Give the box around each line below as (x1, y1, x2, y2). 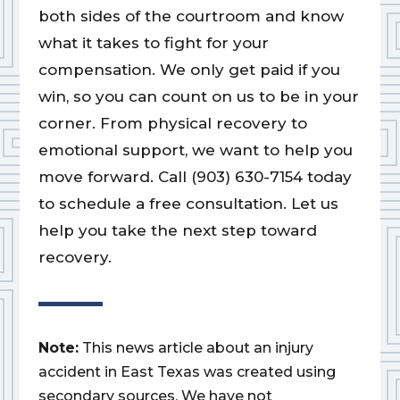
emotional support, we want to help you (37, 141, 353, 160)
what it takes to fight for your (37, 34, 269, 53)
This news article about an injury (81, 339, 313, 357)
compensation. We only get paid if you (37, 61, 340, 79)
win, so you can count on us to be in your (37, 87, 359, 106)
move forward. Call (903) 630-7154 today (37, 168, 352, 187)
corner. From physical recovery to (37, 114, 307, 133)
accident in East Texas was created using (37, 363, 336, 381)
